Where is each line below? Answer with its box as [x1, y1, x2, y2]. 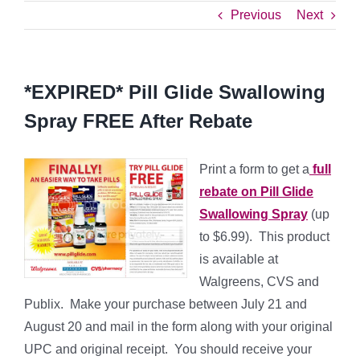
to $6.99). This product [199, 230, 329, 243]
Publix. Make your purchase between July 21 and [24, 297, 307, 311]
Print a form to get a [199, 162, 309, 176]
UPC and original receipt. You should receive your [24, 342, 312, 356]
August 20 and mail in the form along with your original [24, 320, 333, 333]
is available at [199, 252, 278, 266]
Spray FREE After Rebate [24, 110, 252, 132]
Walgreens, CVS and [199, 275, 319, 288]
